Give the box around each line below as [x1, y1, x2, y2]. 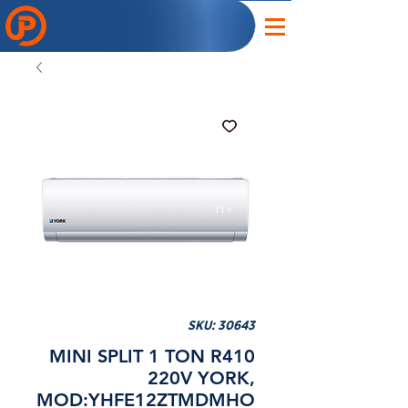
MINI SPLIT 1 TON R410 [49, 345, 255, 367]
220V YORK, [148, 367, 255, 389]
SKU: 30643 [188, 320, 255, 332]
